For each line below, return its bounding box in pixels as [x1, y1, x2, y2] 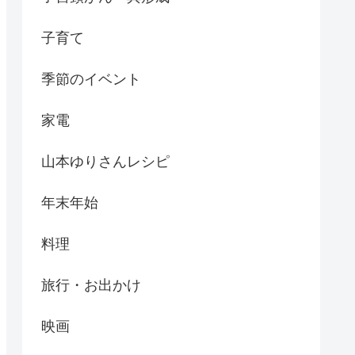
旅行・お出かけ [41, 277, 141, 294]
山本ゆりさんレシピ [41, 154, 170, 170]
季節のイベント [41, 71, 141, 88]
